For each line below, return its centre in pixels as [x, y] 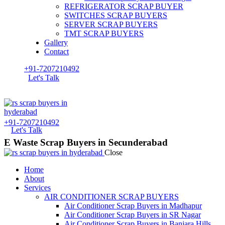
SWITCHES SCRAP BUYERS [116, 15]
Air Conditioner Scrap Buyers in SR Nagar [133, 215]
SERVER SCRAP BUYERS [111, 24]
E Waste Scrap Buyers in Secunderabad [86, 142]
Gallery [56, 42]
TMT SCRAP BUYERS [104, 33]
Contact [57, 51]
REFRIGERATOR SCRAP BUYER [124, 6]
